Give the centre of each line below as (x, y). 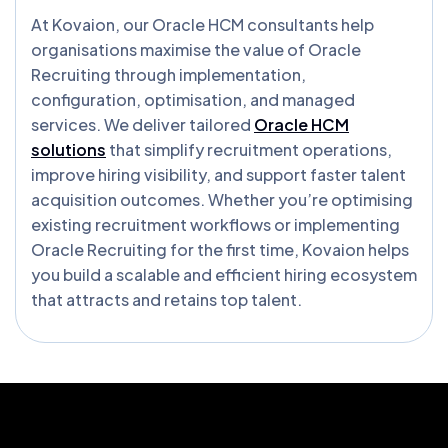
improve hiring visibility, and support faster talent (218, 174)
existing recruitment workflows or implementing (215, 224)
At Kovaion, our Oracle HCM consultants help (202, 24)
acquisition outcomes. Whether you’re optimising (222, 199)
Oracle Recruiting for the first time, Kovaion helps (220, 249)
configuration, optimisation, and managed (193, 99)
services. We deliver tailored (142, 124)
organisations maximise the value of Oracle (196, 49)
